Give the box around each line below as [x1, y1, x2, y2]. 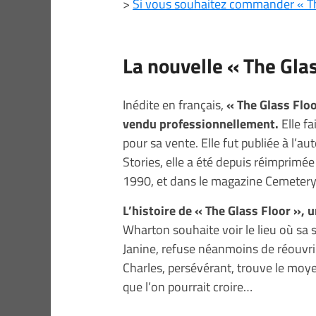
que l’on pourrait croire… [123, 276, 253, 296]
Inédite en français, [123, 95, 226, 114]
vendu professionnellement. [123, 114, 279, 133]
